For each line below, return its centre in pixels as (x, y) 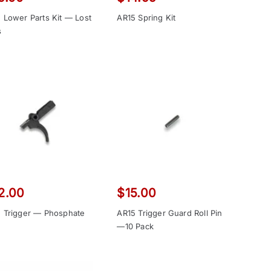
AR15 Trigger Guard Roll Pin (170, 213)
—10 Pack (135, 226)
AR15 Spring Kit (146, 18)
